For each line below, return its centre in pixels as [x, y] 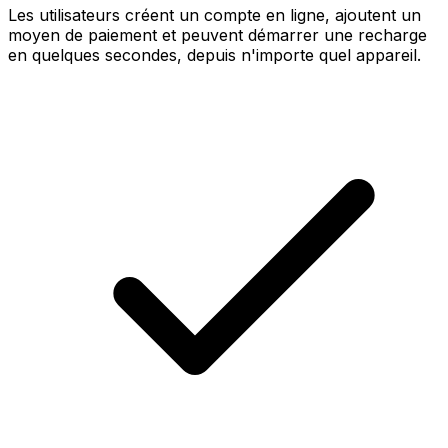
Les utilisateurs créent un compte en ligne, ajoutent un [214, 14]
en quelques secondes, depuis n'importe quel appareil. [214, 54]
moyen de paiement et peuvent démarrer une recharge [217, 34]
